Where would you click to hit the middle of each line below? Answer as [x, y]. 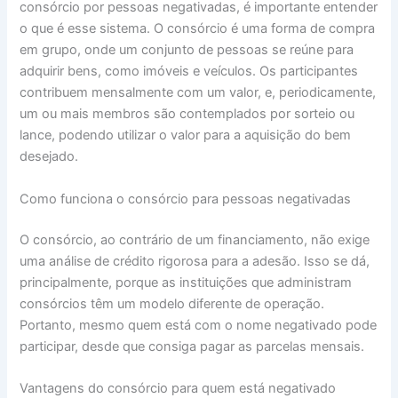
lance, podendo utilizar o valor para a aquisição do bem [186, 135]
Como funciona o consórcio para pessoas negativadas [186, 199]
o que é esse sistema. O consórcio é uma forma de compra [198, 29]
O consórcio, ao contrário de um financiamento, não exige [195, 239]
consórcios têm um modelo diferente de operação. [172, 303]
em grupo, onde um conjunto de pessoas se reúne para [187, 50]
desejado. [49, 157]
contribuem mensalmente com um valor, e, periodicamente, [198, 93]
